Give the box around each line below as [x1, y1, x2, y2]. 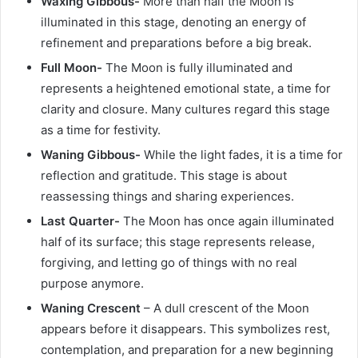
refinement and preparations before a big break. [41, 35, 312, 51]
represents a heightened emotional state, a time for [41, 81, 331, 97]
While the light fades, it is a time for [144, 147, 343, 163]
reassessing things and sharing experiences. [41, 189, 294, 205]
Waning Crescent [41, 300, 141, 316]
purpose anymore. [41, 276, 147, 292]
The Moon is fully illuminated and [105, 60, 292, 76]
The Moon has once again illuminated [123, 213, 334, 229]
